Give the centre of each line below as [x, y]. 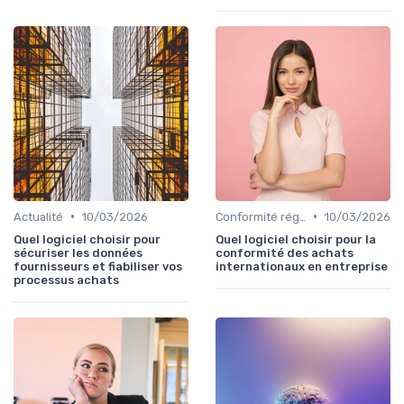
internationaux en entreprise [302, 266]
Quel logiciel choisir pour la [296, 239]
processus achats [66, 280]
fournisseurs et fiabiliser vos [98, 266]
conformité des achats [285, 252]
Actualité [38, 216]
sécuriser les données [78, 252]
